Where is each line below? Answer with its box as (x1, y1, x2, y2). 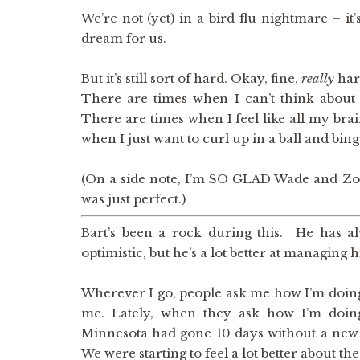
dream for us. (80, 31, 166, 46)
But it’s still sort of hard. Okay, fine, (80, 71, 301, 86)
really (301, 71, 337, 86)
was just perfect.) (80, 191, 186, 207)
